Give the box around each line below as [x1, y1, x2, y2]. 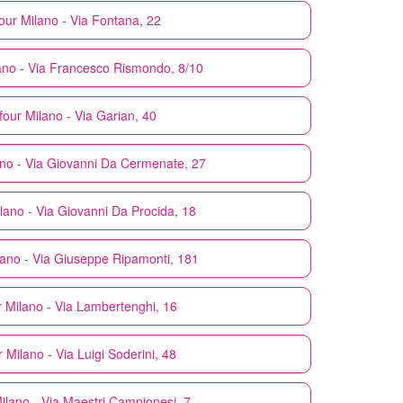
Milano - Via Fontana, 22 [21, 10, 161, 29]
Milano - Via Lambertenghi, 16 [4, 296, 177, 315]
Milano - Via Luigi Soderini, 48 [5, 344, 176, 363]
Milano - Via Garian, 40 [25, 105, 157, 124]
